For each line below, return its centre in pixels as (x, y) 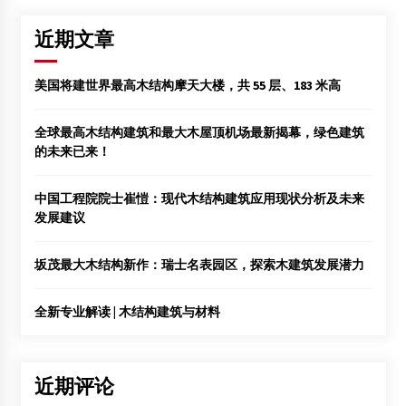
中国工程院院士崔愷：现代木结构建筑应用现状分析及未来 (199, 199)
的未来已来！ (72, 152)
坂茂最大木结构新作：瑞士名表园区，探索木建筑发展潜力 (199, 265)
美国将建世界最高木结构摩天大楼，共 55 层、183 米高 (187, 86)
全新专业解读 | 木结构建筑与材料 (127, 312)
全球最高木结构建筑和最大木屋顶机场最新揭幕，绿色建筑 (199, 133)
